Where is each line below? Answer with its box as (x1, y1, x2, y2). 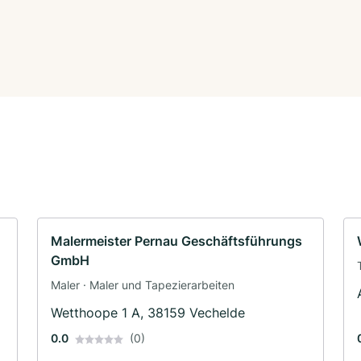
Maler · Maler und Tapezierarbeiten (51, 277, 234, 292)
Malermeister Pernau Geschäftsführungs (51, 232, 302, 249)
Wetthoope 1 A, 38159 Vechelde (51, 304, 245, 321)
